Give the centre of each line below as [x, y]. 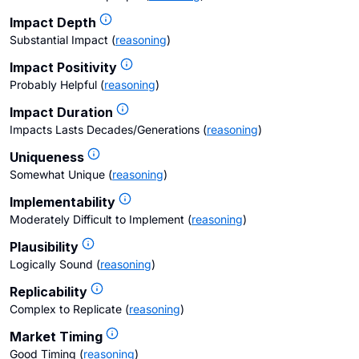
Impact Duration [61, 112]
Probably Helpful [53, 85]
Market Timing [56, 337]
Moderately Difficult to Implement [97, 219]
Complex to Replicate [66, 309]
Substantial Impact [59, 40]
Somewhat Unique [57, 174]
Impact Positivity [63, 67]
